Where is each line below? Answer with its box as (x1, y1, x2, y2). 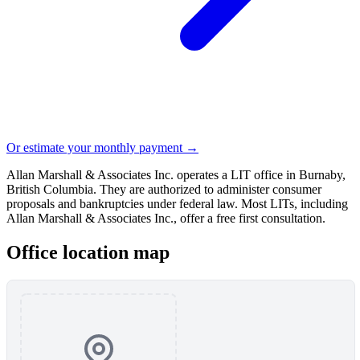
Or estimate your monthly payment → (6, 140, 198, 154)
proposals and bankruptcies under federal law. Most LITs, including (6, 196, 348, 211)
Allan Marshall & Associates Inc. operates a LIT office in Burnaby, (6, 167, 346, 182)
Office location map (6, 241, 170, 263)
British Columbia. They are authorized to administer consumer (6, 182, 321, 196)
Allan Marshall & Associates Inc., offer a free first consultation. (6, 211, 325, 225)
